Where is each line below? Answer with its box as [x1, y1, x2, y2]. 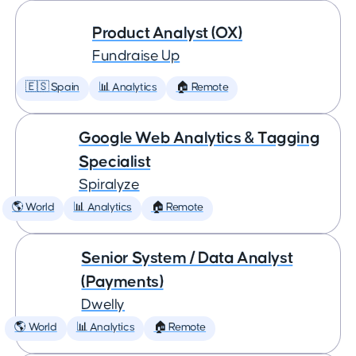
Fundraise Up [92, 48, 180, 64]
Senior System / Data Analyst [81, 250, 293, 266]
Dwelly [81, 297, 126, 312]
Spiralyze [79, 177, 140, 192]
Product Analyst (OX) [92, 25, 242, 41]
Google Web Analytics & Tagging [79, 130, 320, 146]
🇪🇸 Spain [25, 82, 79, 93]
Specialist [79, 153, 151, 170]
